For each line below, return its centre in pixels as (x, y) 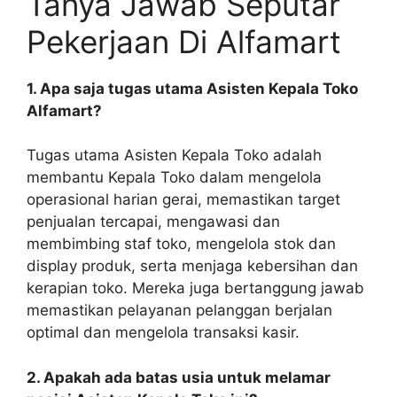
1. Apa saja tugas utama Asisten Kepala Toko (192, 88)
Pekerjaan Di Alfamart (184, 41)
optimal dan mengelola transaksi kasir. (163, 333)
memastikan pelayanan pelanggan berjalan (179, 311)
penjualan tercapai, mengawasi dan (153, 222)
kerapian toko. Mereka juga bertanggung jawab (195, 288)
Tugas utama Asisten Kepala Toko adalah (174, 156)
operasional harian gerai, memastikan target (183, 200)
